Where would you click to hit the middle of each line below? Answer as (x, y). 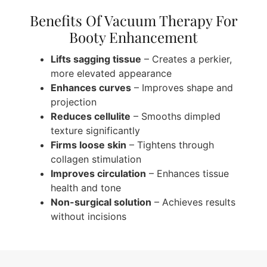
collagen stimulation (96, 159)
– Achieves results (193, 202)
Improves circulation (98, 173)
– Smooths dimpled (176, 116)
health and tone (86, 187)
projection (74, 102)
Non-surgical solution (101, 202)
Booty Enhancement (133, 37)
